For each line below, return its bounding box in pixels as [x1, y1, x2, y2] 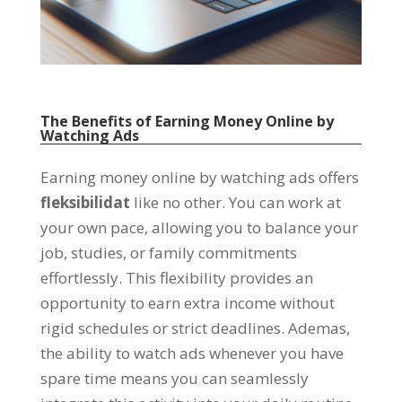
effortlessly [39, 267, 118, 289]
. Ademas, [280, 318, 350, 339]
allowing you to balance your [151, 217, 358, 239]
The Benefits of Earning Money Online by [39, 111, 334, 132]
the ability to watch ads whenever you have [39, 343, 344, 364]
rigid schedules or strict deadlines [39, 318, 281, 339]
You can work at [228, 192, 341, 214]
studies [70, 242, 123, 264]
